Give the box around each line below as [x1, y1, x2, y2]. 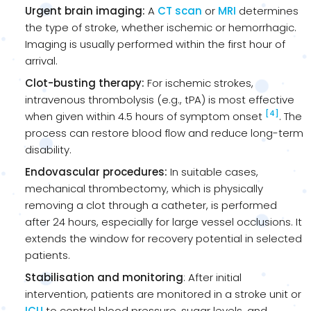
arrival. [25, 53, 58, 68]
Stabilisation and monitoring [25, 269, 183, 285]
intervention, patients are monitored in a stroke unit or [25, 286, 301, 301]
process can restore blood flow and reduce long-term [25, 125, 303, 140]
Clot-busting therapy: [25, 75, 144, 90]
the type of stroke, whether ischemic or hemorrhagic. [25, 19, 296, 35]
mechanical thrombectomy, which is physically [25, 180, 263, 196]
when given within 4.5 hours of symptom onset [25, 108, 265, 124]
